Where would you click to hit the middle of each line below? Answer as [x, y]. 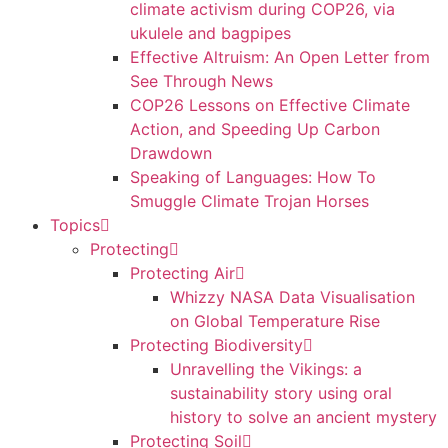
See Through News [201, 80]
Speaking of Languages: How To [253, 176]
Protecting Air [182, 272]
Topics [75, 224]
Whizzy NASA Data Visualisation [292, 296]
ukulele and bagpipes [210, 32]
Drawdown [171, 152]
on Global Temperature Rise [275, 320]
